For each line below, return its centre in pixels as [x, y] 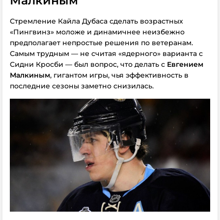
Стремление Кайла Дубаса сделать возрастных [96, 21]
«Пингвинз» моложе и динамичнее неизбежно [97, 32]
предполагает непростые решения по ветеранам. [101, 43]
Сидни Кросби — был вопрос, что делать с [88, 64]
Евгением [185, 64]
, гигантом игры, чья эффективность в [119, 75]
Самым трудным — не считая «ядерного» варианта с [106, 54]
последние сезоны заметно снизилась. [82, 86]
